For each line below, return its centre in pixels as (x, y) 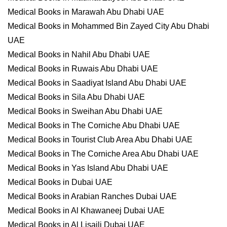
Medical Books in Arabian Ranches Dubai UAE (92, 196)
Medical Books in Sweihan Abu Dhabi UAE (85, 111)
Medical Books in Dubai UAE (60, 182)
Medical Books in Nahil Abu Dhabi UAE (79, 54)
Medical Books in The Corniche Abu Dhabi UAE (94, 125)
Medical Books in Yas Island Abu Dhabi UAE (88, 168)
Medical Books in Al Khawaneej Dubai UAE (86, 211)
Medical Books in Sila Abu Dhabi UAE (76, 97)
